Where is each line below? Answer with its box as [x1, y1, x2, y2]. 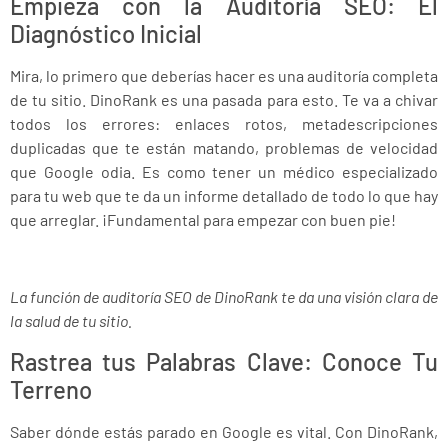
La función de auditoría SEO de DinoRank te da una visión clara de [10, 287, 438, 307]
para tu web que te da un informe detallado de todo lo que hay [10, 186, 438, 206]
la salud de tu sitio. [10, 311, 132, 331]
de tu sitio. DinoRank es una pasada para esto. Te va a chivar [10, 90, 438, 110]
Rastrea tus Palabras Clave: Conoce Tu [10, 346, 438, 376]
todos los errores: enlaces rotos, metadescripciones [10, 114, 438, 134]
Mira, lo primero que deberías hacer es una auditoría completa [10, 66, 438, 86]
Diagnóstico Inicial [10, 19, 202, 49]
